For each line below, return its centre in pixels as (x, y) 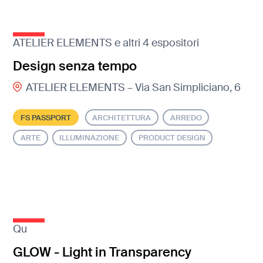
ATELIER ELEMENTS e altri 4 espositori (106, 43)
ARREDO (186, 117)
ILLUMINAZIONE (90, 138)
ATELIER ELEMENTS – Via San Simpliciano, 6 (133, 88)
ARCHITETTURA (122, 117)
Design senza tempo (75, 66)
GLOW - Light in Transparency (102, 252)
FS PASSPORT (46, 117)
